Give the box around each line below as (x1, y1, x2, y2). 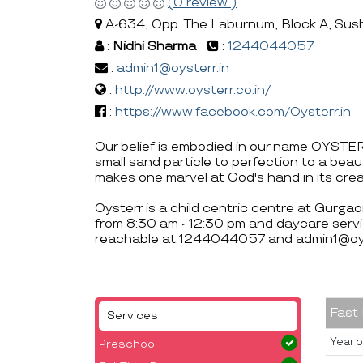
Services (107, 308, 158, 322)
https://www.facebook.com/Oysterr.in (115, 104, 351, 120)
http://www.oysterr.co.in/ (115, 82, 271, 98)
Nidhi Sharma (113, 38, 196, 54)
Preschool (99, 336, 157, 351)
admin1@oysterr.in (117, 60, 229, 76)
